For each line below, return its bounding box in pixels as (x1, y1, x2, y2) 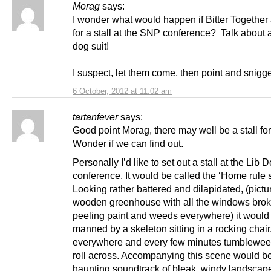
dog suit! (73, 40, 109, 51)
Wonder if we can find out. (73, 137, 183, 149)
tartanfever (73, 111, 118, 122)
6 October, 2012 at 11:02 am (73, 86, 172, 96)
